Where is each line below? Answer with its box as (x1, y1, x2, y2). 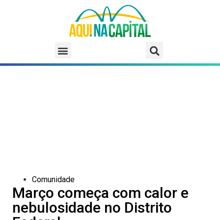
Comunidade (32, 175, 75, 185)
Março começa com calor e (12, 184, 189, 202)
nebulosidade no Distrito (12, 199, 172, 217)
